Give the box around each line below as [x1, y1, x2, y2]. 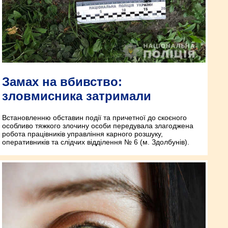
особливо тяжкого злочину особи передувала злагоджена [2, 122, 193, 130]
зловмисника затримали [2, 89, 151, 103]
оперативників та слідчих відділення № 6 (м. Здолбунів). [2, 138, 189, 147]
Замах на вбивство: [2, 75, 122, 89]
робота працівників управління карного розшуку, [2, 130, 163, 138]
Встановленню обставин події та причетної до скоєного [2, 113, 187, 122]
